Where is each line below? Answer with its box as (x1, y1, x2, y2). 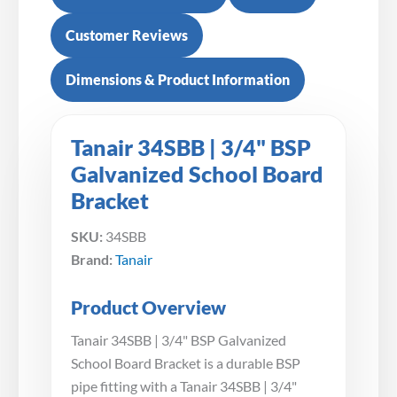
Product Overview (71, 296, 226, 319)
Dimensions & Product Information (66, 71, 290, 89)
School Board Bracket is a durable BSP (71, 354, 300, 372)
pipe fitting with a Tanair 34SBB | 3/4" (71, 378, 297, 395)
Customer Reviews (66, 27, 188, 44)
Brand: (71, 251, 113, 269)
